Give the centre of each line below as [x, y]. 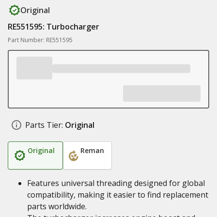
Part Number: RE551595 [40, 40]
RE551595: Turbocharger [54, 27]
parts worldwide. [57, 206]
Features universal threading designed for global [116, 183]
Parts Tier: [44, 125]
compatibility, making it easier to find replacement [118, 195]
